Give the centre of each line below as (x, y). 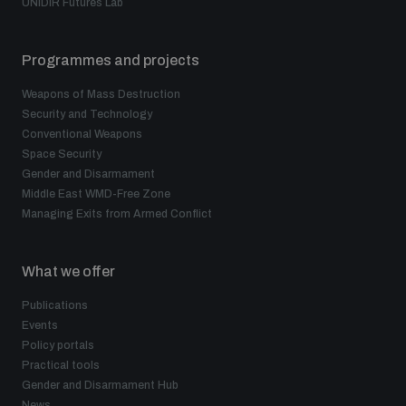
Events (40, 326)
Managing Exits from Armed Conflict (117, 214)
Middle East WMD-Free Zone (96, 194)
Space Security (62, 155)
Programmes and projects (111, 61)
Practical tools (61, 366)
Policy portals (58, 346)
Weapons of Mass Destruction (101, 95)
